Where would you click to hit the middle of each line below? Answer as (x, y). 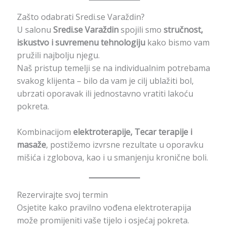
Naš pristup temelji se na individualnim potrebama (113, 68)
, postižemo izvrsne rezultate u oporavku (124, 145)
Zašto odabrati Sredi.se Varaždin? (81, 17)
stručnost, (183, 29)
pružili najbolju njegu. (58, 55)
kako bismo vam (177, 42)
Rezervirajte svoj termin (62, 194)
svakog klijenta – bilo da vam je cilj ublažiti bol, (105, 81)
